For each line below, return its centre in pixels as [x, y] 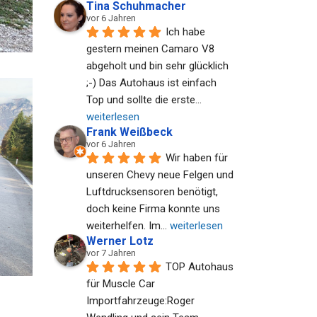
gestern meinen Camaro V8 [150, 49]
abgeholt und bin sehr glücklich [157, 66]
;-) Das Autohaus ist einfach [151, 83]
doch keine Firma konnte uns [153, 209]
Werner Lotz [120, 241]
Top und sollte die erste [141, 100]
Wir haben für [197, 158]
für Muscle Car [121, 284]
